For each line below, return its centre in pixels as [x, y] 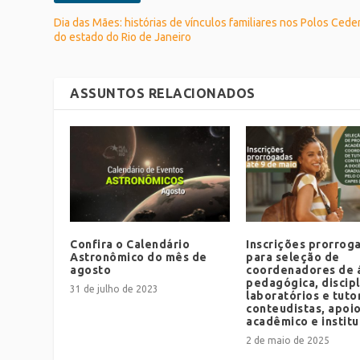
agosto [91, 270]
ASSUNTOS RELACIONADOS [163, 93]
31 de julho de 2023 [115, 289]
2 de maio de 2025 [288, 341]
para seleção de [293, 258]
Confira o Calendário [130, 245]
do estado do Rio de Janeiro [123, 37]
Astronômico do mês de [139, 258]
